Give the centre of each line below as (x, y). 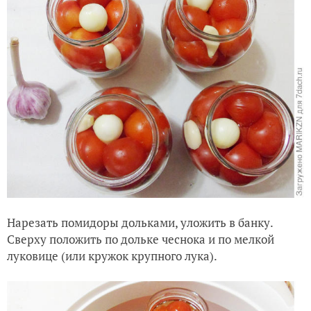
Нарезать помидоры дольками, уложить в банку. (140, 222)
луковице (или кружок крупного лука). (112, 255)
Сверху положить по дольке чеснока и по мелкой (141, 239)
